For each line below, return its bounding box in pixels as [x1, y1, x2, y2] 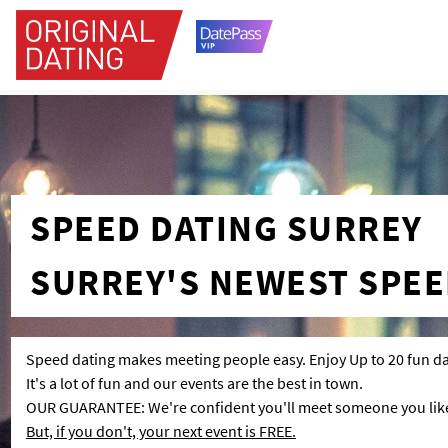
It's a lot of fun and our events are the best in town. [26, 373, 363, 393]
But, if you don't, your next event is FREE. [26, 421, 296, 441]
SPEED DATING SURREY [30, 206, 423, 251]
